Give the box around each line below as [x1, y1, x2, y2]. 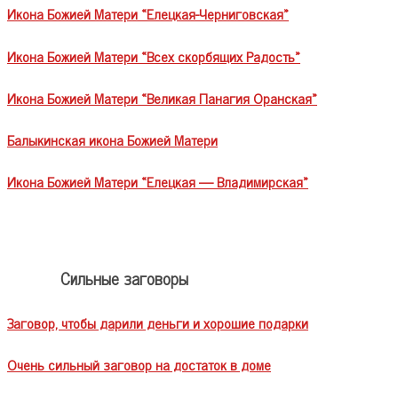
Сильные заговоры [60, 264, 188, 292]
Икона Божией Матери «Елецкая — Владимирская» [7, 170, 308, 194]
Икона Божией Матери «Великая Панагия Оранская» [7, 85, 317, 109]
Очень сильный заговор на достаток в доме [7, 352, 271, 376]
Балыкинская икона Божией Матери [7, 128, 218, 152]
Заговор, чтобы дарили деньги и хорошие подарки [7, 310, 308, 334]
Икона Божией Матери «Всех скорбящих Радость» [7, 44, 300, 68]
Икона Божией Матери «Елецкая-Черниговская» [7, 2, 289, 26]
